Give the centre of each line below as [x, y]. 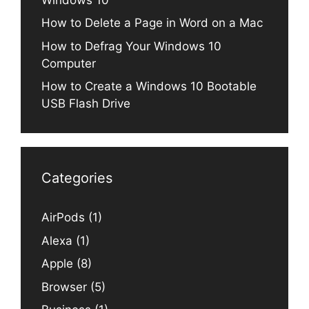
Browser [64, 287]
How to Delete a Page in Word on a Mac [152, 23]
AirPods [63, 218]
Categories [77, 178]
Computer [69, 63]
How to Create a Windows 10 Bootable [149, 87]
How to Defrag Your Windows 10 [131, 46]
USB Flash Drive [86, 104]
